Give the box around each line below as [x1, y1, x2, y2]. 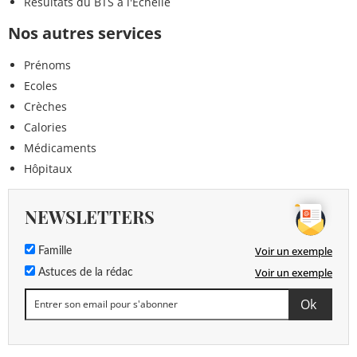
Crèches [24, 98, 67, 114]
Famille [35, 245, 72, 257]
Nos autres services [8, 22, 162, 44]
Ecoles [24, 77, 57, 93]
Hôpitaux [24, 160, 72, 176]
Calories [24, 119, 67, 135]
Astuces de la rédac [35, 266, 133, 278]
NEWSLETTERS [25, 204, 155, 229]
